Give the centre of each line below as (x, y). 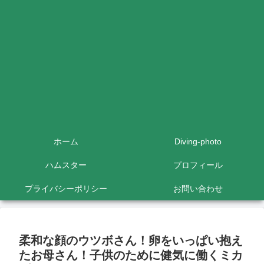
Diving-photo (198, 141)
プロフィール (198, 165)
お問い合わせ (198, 189)
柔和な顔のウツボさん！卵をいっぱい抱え (131, 240)
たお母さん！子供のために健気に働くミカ (131, 255)
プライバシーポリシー (66, 189)
